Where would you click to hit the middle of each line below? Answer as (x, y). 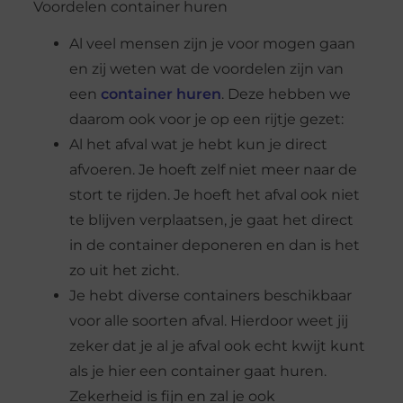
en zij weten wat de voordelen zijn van (206, 68)
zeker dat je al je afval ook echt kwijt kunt (217, 345)
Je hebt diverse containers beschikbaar (210, 295)
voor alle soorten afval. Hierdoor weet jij (208, 320)
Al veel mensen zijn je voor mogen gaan (212, 43)
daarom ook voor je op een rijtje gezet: (206, 119)
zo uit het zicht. (124, 270)
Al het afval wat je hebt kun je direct (198, 144)
